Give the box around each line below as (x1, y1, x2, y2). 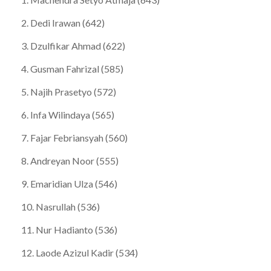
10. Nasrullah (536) (21, 201, 100, 213)
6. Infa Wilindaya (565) (21, 109, 114, 121)
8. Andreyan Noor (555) (21, 155, 119, 167)
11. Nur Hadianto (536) (21, 224, 117, 236)
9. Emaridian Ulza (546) (21, 178, 117, 190)
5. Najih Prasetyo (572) (21, 86, 116, 98)
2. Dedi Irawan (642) (21, 17, 105, 29)
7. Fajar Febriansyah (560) (21, 132, 128, 144)
